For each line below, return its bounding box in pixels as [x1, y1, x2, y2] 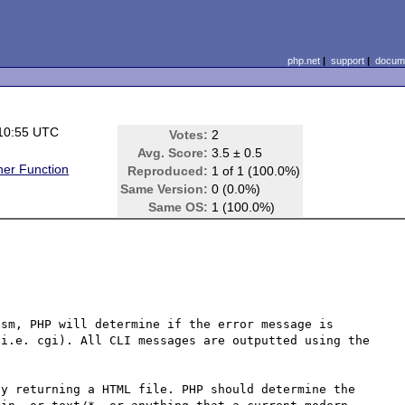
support [330, 55, 364, 66]
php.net [287, 55, 320, 66]
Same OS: [148, 200, 209, 214]
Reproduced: [127, 164, 209, 178]
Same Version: [120, 182, 209, 196]
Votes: [169, 127, 209, 142]
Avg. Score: [137, 146, 209, 160]
